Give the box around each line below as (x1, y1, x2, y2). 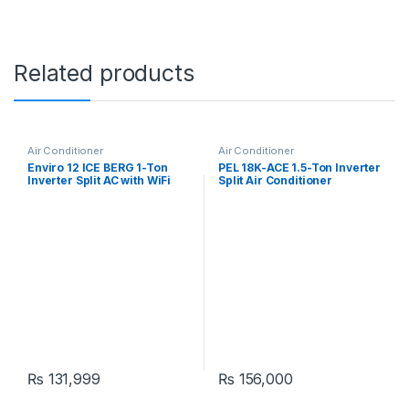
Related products (14, 59, 194, 87)
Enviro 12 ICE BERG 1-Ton (26, 160, 168, 174)
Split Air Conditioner (217, 173, 333, 187)
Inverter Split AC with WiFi (26, 173, 172, 187)
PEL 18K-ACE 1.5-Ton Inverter (217, 160, 382, 174)
